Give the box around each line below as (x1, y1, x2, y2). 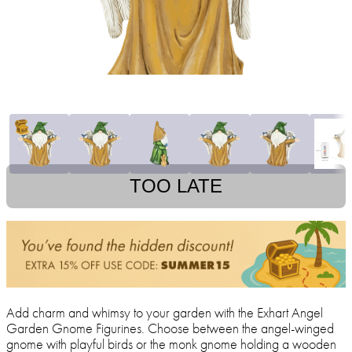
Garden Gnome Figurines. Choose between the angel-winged (6, 318, 334, 337)
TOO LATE (130, 175, 222, 197)
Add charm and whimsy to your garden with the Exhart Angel (6, 302, 323, 321)
